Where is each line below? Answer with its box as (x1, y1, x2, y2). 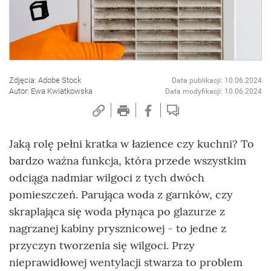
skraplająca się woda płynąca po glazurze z (9, 204, 225, 219)
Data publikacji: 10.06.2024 (172, 76, 262, 85)
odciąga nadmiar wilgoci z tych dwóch (9, 171, 204, 185)
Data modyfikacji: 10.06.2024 (165, 87, 262, 96)
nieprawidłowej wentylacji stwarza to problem (9, 255, 243, 270)
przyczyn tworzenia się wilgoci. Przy (9, 238, 195, 253)
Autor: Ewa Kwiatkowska (9, 87, 93, 96)
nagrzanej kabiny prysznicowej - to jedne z (9, 221, 226, 236)
